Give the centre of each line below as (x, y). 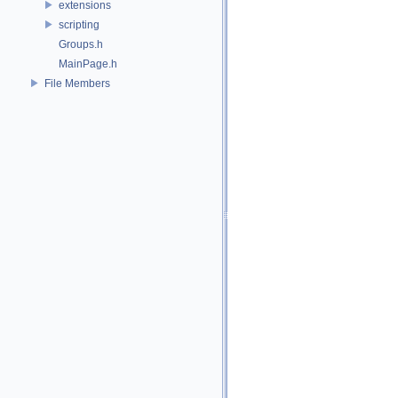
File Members (77, 83)
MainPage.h (88, 64)
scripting (79, 24)
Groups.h (81, 44)
